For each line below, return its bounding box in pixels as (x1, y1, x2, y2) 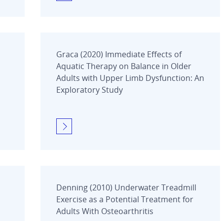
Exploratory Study (56, 84, 123, 95)
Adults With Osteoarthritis (56, 205, 153, 217)
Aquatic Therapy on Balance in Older (56, 60, 191, 72)
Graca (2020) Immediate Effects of (56, 48, 182, 60)
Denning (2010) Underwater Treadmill (56, 182, 196, 193)
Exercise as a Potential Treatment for (56, 193, 193, 205)
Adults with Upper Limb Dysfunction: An (56, 72, 204, 83)
